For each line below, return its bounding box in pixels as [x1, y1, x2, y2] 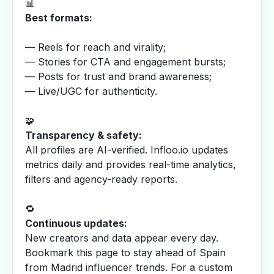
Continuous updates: [25, 217, 127, 229]
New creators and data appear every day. [25, 232, 218, 244]
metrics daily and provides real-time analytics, [25, 158, 236, 171]
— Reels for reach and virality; [25, 41, 166, 53]
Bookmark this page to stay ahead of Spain [25, 246, 226, 259]
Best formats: [25, 12, 92, 24]
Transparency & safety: [25, 129, 142, 141]
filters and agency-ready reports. [25, 173, 177, 185]
